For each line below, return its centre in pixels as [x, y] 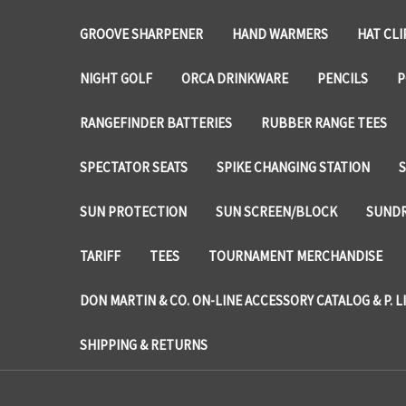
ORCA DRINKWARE [235, 78]
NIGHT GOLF [116, 78]
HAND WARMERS [280, 34]
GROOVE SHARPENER [141, 34]
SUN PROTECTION [133, 211]
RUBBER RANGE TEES [324, 122]
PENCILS [343, 78]
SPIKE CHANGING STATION [293, 167]
